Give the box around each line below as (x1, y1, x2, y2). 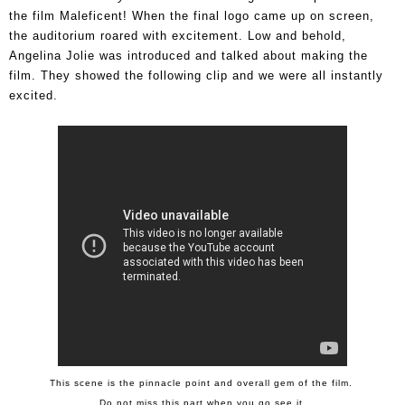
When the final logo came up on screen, (127, 8, 374, 23)
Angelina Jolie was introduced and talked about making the (9, 48, 368, 62)
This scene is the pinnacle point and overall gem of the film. (49, 377, 356, 388)
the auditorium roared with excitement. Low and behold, (9, 28, 346, 42)
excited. (9, 88, 58, 102)
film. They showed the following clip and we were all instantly (9, 68, 383, 82)
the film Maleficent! (9, 8, 127, 23)
